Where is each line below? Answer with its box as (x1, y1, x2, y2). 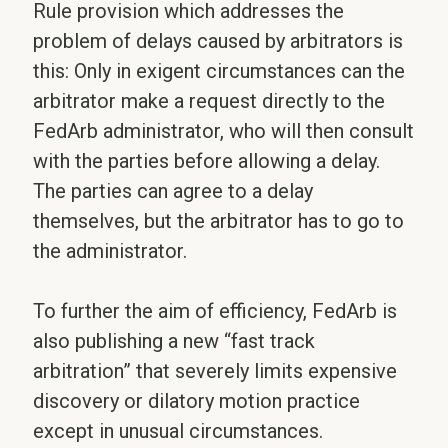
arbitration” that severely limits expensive (33, 359, 398, 383)
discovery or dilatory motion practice (33, 389, 361, 413)
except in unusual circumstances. (33, 419, 324, 443)
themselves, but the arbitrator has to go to (33, 209, 405, 233)
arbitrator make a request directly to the (33, 89, 386, 113)
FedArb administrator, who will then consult (33, 119, 415, 143)
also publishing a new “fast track (33, 329, 316, 353)
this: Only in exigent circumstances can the (33, 59, 406, 83)
